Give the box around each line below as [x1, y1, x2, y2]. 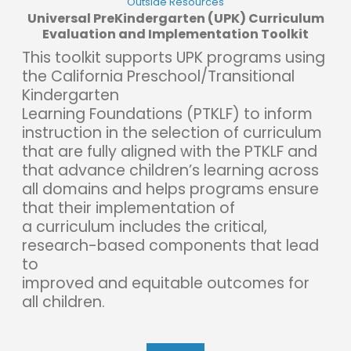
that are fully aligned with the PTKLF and [22, 140, 317, 162]
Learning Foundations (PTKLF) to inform [22, 103, 313, 125]
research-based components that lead [22, 234, 319, 256]
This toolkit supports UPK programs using [22, 46, 325, 68]
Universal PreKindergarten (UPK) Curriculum [27, 9, 324, 27]
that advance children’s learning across [22, 159, 319, 181]
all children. [22, 291, 105, 313]
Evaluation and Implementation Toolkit [42, 24, 309, 43]
